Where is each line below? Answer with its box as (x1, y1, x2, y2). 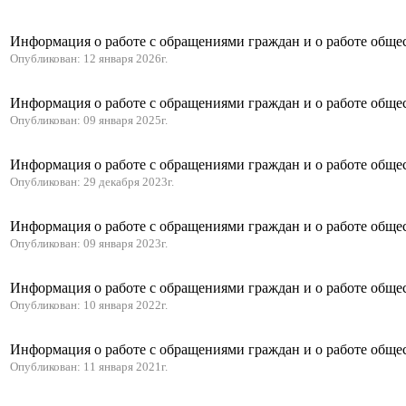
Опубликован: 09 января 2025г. (10, 113, 168, 127)
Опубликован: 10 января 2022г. (10, 298, 168, 312)
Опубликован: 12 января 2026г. (10, 52, 168, 65)
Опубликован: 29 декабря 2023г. (10, 175, 174, 188)
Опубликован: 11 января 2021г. (10, 360, 168, 373)
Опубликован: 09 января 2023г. (10, 237, 168, 250)
